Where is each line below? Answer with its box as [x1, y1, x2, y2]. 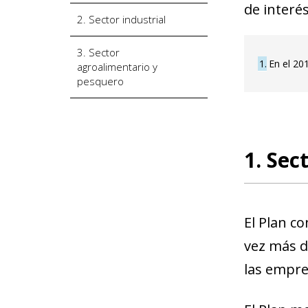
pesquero [77, 74, 124, 88]
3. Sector [77, 45, 120, 59]
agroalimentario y [77, 59, 157, 74]
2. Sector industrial [77, 12, 166, 26]
